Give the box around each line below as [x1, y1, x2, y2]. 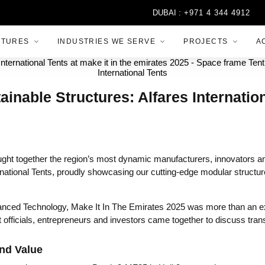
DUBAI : [132, 8, 161, 17]
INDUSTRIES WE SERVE [57, 37, 156, 46]
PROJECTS [183, 37, 228, 46]
